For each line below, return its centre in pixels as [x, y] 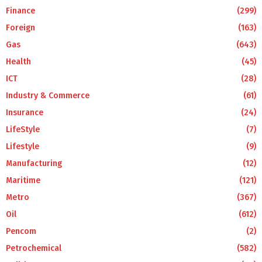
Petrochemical [34, 248]
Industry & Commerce [48, 95]
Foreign [20, 27]
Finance [20, 11]
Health [18, 61]
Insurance [25, 112]
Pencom [21, 231]
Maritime [23, 180]
